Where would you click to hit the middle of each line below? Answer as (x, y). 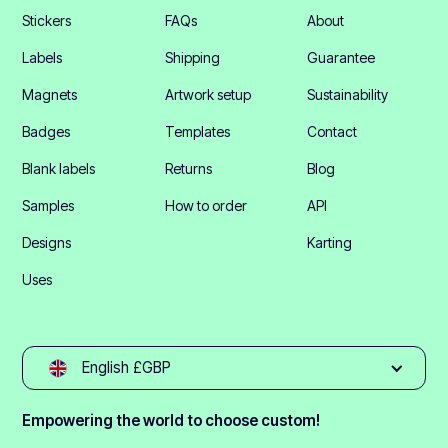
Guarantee (341, 58)
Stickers (47, 21)
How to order (205, 206)
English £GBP (126, 368)
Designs (47, 243)
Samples (48, 206)
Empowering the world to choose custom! (171, 421)
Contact (332, 132)
